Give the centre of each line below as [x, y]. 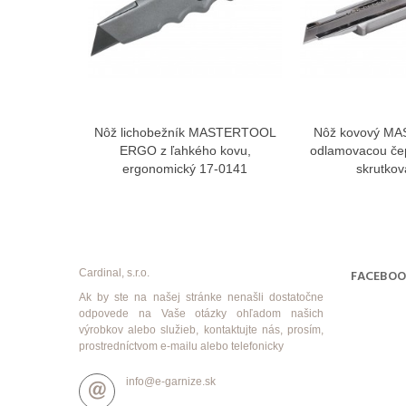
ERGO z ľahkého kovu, [185, 151]
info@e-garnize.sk [171, 382]
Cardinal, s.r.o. [114, 273]
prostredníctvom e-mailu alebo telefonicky [181, 347]
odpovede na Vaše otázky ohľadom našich [201, 314]
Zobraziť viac [198, 134]
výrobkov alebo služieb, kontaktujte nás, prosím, [201, 330]
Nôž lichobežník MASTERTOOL [185, 133]
